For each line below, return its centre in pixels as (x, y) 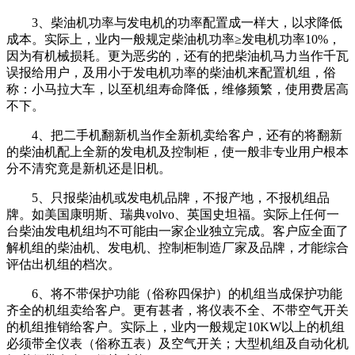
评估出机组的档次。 (63, 265)
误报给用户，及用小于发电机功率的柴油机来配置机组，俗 (171, 73)
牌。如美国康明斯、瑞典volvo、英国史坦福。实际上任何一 (173, 215)
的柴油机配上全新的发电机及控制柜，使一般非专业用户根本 (177, 152)
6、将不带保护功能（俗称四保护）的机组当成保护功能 (187, 294)
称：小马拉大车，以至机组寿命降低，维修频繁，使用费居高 (177, 90)
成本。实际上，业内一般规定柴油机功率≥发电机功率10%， (174, 40)
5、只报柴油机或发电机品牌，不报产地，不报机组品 (181, 198)
